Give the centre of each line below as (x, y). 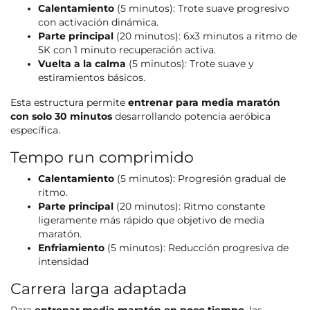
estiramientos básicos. (92, 78)
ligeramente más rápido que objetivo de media (151, 220)
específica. (35, 130)
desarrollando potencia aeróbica (191, 117)
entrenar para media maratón (204, 103)
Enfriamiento (71, 248)
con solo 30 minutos (61, 117)
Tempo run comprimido (102, 157)
